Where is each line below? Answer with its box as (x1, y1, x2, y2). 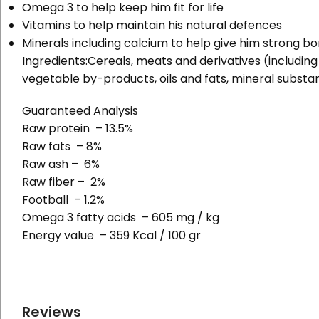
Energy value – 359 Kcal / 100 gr (22, 227, 201, 244)
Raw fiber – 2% (22, 174, 105, 191)
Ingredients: (22, 53, 88, 70)
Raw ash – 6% (22, 156, 100, 173)
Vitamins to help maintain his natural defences (22, 17, 282, 34)
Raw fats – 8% (22, 138, 102, 155)
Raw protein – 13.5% (22, 120, 133, 137)
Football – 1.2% (22, 192, 105, 209)
